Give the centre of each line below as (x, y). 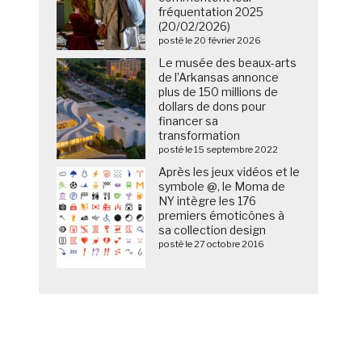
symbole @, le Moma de (222, 187)
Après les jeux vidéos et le (229, 172)
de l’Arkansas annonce (219, 78)
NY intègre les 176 (208, 201)
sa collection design (213, 230)
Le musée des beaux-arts (228, 63)
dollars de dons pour (213, 107)
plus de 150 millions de (219, 92)
